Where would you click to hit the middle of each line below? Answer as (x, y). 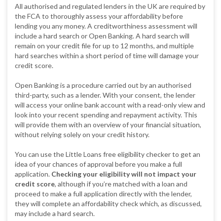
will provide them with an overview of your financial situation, (108, 124)
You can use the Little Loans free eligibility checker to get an (108, 154)
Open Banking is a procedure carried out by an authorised (103, 85)
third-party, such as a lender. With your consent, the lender (105, 95)
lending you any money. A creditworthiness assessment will (106, 26)
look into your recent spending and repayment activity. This (106, 114)
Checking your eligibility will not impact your (124, 174)
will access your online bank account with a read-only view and (110, 105)
